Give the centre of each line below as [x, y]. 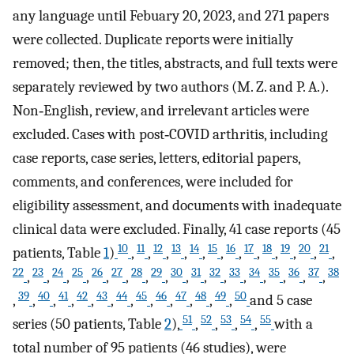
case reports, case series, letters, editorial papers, [156, 158]
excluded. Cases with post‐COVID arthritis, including [170, 135]
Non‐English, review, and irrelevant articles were [161, 111]
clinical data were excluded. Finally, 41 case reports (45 [177, 230]
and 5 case [281, 301]
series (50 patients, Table [88, 324]
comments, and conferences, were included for [153, 182]
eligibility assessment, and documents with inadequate [177, 206]
